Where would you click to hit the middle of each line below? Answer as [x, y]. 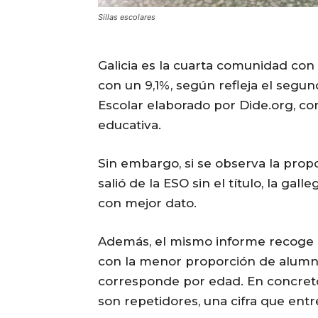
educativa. [130, 125]
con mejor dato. [147, 203]
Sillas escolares [127, 17]
